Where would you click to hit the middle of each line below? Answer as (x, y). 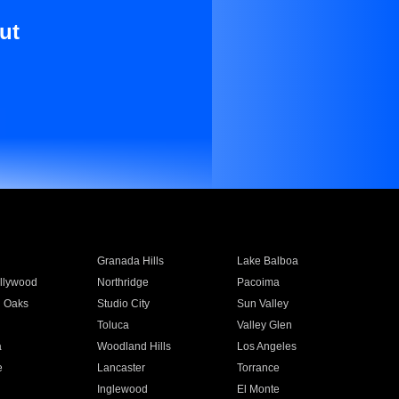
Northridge (122, 282)
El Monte (259, 389)
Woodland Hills (134, 346)
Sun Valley (263, 304)
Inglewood (122, 389)
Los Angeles (267, 346)
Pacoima (259, 282)
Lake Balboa (268, 261)
